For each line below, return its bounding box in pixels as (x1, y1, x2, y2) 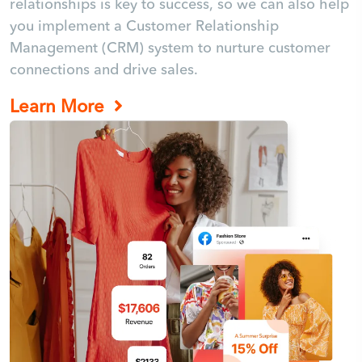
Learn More (10, 95, 109, 120)
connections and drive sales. (10, 60, 198, 81)
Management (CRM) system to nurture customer (10, 38, 330, 59)
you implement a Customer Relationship (10, 16, 279, 37)
